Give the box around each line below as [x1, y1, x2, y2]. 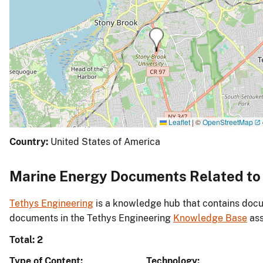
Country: [9, 136, 48, 148]
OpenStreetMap [203, 116, 253, 127]
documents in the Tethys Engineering [9, 213, 173, 224]
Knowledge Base [173, 213, 247, 224]
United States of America [50, 136, 160, 148]
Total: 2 [9, 234, 43, 246]
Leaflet [167, 116, 190, 127]
